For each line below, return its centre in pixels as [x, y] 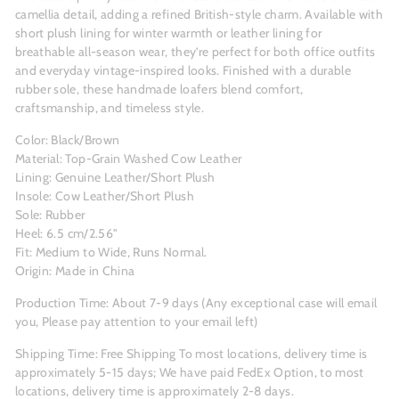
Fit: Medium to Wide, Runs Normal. [111, 252]
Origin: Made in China [75, 271]
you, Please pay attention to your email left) [137, 322]
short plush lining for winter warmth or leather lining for [169, 33]
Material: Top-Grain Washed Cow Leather [129, 159]
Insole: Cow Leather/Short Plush [105, 196]
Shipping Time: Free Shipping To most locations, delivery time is [191, 354]
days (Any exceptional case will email [275, 303]
